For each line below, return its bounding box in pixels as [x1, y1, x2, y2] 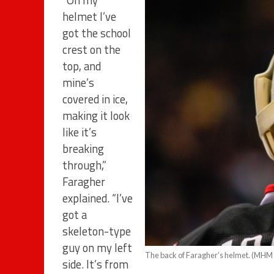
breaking [62, 140, 104, 158]
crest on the [62, 41, 120, 59]
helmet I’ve [62, 8, 116, 26]
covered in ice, [62, 91, 128, 108]
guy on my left [62, 239, 132, 257]
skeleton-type [62, 223, 131, 240]
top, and [62, 57, 101, 75]
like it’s [62, 124, 97, 141]
